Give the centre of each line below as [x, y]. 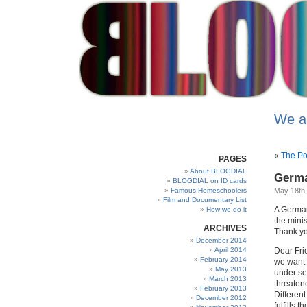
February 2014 [223, 259]
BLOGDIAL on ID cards [210, 181]
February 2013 [223, 288]
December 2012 [221, 298]
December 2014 [221, 240]
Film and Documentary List [205, 200]
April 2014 [231, 250]
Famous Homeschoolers [209, 190]
